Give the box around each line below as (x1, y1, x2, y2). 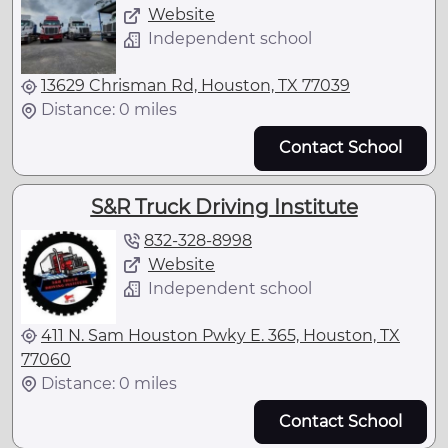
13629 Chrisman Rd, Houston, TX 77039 (41, 76, 350, 96)
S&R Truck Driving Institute (90, 194, 358, 219)
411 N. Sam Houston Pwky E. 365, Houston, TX (41, 325, 400, 345)
